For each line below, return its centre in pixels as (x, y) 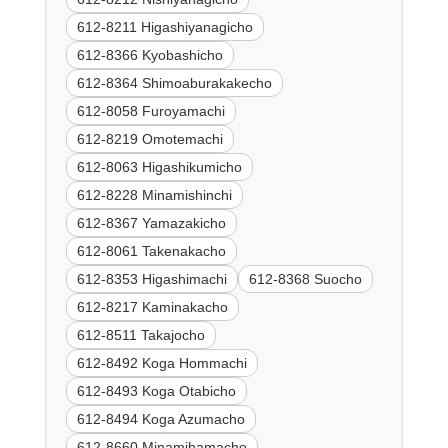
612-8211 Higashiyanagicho (164, 27)
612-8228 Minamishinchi (154, 195)
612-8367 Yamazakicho (151, 223)
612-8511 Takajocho (140, 335)
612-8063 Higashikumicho (159, 167)
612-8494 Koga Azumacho (160, 419)
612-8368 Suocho (305, 279)
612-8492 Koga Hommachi (161, 363)
